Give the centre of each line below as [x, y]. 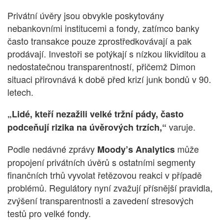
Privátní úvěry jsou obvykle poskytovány [86, 15]
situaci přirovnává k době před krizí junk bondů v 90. [109, 79]
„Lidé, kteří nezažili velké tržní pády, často [96, 114]
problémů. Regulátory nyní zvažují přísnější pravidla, [110, 188]
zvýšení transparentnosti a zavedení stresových [100, 201]
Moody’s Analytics [136, 150]
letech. [20, 92]
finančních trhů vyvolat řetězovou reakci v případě [105, 175]
